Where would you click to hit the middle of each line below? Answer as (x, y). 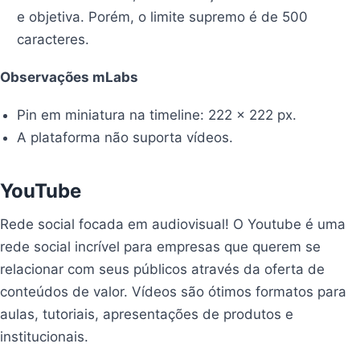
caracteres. (53, 40)
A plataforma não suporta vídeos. (125, 137)
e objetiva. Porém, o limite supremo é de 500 (163, 17)
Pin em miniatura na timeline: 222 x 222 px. (157, 115)
